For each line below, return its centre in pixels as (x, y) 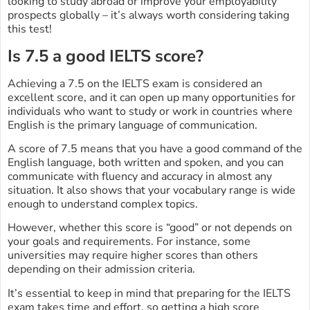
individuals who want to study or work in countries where (150, 111)
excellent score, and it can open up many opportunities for (152, 97)
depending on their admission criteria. (101, 270)
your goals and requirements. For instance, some (129, 242)
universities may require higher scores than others (133, 256)
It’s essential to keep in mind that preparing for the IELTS (149, 293)
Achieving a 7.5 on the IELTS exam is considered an (135, 83)
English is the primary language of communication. (133, 125)
